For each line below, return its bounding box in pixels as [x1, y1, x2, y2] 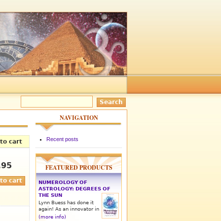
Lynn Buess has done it [38, 199, 94, 205]
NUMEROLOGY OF [38, 179, 87, 185]
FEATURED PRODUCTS [45, 163, 112, 172]
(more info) [38, 214, 66, 220]
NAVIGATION [59, 113, 98, 122]
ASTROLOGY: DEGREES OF [38, 185, 110, 191]
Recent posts [46, 136, 78, 143]
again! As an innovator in [38, 206, 99, 212]
